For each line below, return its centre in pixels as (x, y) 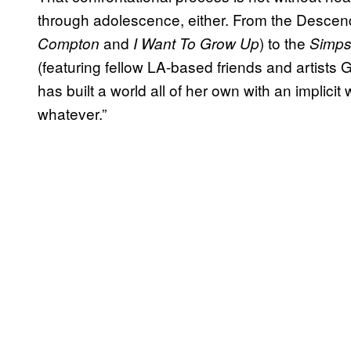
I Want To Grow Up (196, 43)
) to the (284, 43)
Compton (69, 43)
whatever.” (72, 114)
